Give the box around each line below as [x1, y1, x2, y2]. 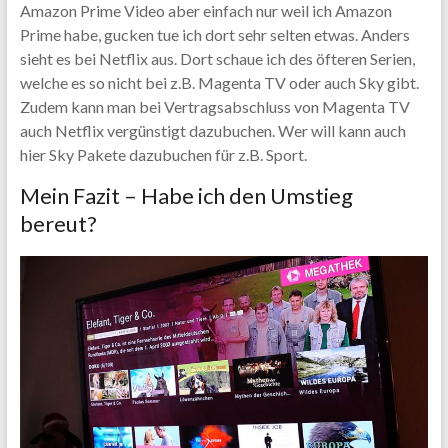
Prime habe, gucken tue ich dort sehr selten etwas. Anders [19, 25, 410, 45]
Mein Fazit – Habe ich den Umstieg [19, 182, 353, 210]
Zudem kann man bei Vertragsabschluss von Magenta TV [19, 97, 410, 117]
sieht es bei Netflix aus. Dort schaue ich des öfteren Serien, [19, 49, 415, 69]
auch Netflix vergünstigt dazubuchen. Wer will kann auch [19, 121, 406, 141]
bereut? [19, 210, 97, 238]
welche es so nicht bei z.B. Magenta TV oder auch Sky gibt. [19, 73, 419, 93]
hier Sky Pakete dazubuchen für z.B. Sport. [19, 145, 307, 165]
